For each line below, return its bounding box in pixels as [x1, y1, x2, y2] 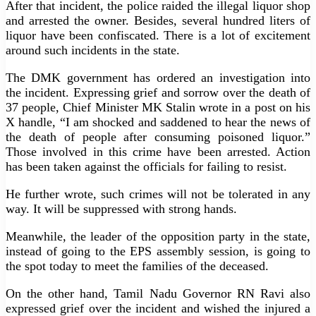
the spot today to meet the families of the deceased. [6, 258, 269, 273]
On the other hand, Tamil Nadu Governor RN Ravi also [6, 286, 310, 300]
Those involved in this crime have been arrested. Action [6, 144, 310, 159]
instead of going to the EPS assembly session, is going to [6, 243, 310, 258]
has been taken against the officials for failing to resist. [6, 159, 287, 174]
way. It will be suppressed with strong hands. [6, 201, 237, 216]
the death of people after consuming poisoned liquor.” [6, 129, 310, 144]
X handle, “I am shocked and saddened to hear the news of [6, 114, 310, 129]
